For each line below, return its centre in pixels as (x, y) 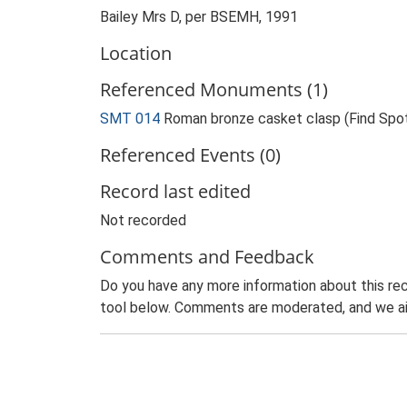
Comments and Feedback (207, 257)
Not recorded (143, 220)
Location (136, 53)
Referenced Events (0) (190, 155)
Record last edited (175, 191)
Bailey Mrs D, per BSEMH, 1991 (199, 17)
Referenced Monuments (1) (214, 89)
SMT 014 (130, 119)
